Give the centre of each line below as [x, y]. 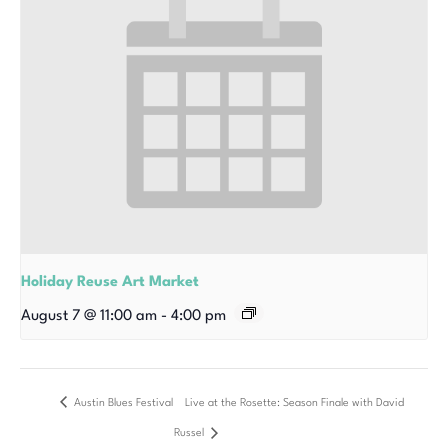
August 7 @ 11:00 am [89, 316]
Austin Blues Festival [122, 403]
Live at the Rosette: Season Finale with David [294, 403]
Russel [190, 434]
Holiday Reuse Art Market [110, 282]
